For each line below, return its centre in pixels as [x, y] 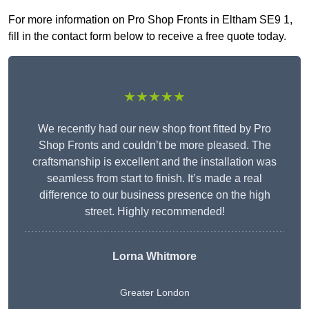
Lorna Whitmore [154, 257]
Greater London [154, 293]
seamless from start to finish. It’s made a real [154, 179]
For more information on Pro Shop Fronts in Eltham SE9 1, [150, 20]
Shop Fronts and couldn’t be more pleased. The [154, 146]
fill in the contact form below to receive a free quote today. [147, 37]
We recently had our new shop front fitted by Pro [154, 129]
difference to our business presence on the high [154, 195]
